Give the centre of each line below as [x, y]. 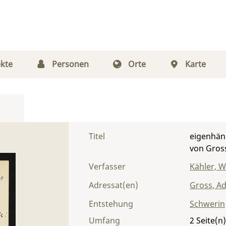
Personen [70, 64]
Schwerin [207, 204]
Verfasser [107, 166]
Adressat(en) [114, 185]
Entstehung [111, 204]
